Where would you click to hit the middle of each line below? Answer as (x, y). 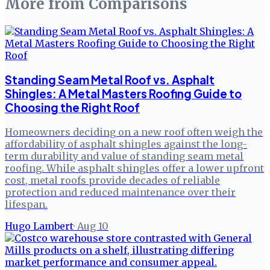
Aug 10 (93, 226)
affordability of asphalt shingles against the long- (126, 144)
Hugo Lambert (39, 226)
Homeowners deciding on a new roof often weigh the (134, 132)
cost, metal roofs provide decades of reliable (112, 180)
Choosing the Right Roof (72, 107)
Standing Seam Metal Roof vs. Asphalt (110, 80)
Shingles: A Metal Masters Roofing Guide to (123, 93)
